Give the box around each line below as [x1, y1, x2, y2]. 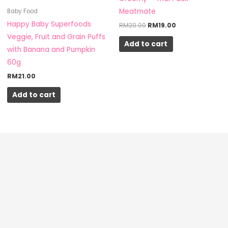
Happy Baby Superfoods [7, 19, 91, 30]
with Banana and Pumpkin [7, 45, 95, 55]
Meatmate [119, 7, 156, 17]
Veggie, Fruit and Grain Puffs [7, 32, 105, 42]
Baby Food [7, 7, 38, 15]
